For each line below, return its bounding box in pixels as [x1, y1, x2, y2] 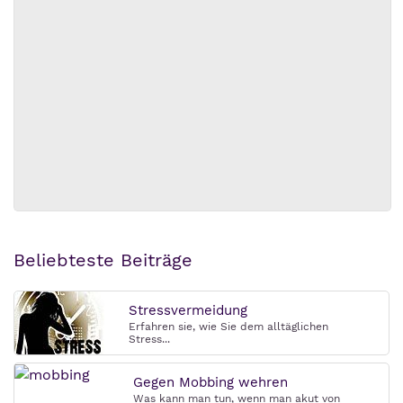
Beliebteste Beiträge [13, 249, 193, 272]
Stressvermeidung [129, 302, 247, 319]
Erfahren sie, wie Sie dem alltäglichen [129, 320, 328, 334]
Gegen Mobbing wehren [133, 374, 288, 391]
